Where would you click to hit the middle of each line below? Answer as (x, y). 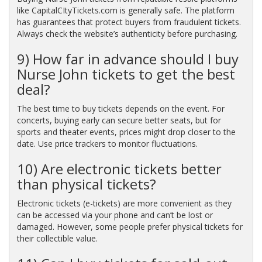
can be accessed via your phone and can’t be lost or (115, 215)
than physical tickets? (86, 184)
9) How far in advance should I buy (127, 58)
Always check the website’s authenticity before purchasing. (127, 33)
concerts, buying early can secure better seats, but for (119, 120)
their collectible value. (57, 238)
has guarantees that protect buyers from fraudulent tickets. (129, 22)
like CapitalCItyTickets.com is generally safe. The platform (125, 10)
